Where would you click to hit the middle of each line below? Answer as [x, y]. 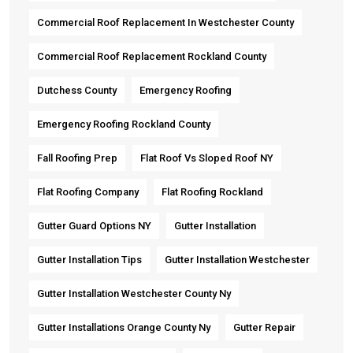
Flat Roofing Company [88, 191]
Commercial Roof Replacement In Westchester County [165, 22]
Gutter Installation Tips [89, 259]
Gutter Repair [264, 327]
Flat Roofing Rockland [212, 191]
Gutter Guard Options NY [94, 225]
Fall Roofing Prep [77, 158]
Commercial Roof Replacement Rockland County [152, 56]
